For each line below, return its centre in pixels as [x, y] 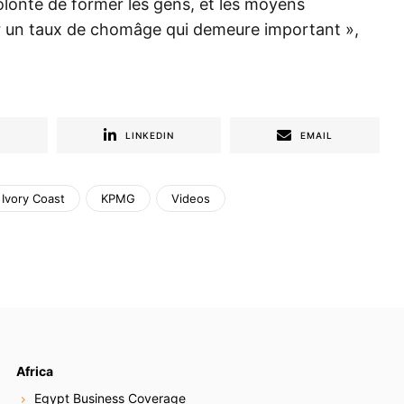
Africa [35, 372]
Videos [191, 199]
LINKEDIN [150, 136]
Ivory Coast [33, 199]
